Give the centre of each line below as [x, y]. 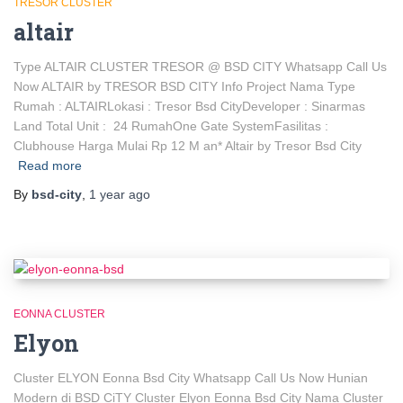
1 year [107, 195]
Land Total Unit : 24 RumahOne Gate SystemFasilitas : [171, 126]
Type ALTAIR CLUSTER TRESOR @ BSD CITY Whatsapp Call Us [200, 67]
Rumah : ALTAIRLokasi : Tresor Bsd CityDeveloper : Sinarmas [189, 107]
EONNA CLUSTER [59, 314]
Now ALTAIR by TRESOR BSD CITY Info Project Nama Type [184, 87]
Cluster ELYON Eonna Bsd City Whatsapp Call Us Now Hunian [191, 378]
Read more [50, 166]
